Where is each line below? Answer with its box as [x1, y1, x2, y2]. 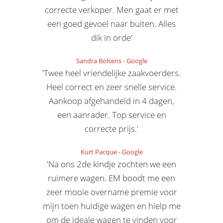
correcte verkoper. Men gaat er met [44, 4, 179, 15]
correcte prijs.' [85, 123, 138, 134]
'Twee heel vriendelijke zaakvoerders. [42, 67, 181, 79]
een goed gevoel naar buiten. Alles [47, 18, 176, 29]
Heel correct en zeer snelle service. [46, 81, 177, 93]
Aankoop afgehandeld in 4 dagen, [49, 95, 174, 107]
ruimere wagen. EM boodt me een [48, 172, 175, 184]
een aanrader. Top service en [57, 109, 166, 120]
